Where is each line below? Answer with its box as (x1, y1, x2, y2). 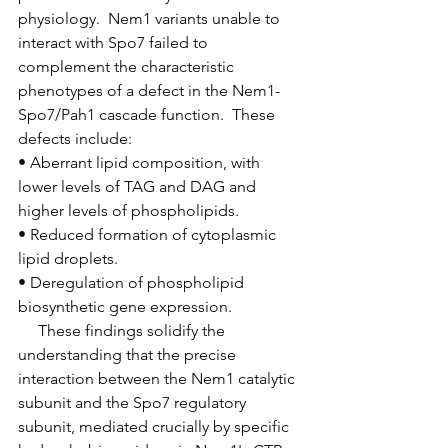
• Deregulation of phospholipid (18, 272, 248, 292)
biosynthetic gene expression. (18, 296, 232, 316)
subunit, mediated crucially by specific (18, 416, 293, 436)
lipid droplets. (18, 248, 118, 268)
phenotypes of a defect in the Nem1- (18, 80, 280, 100)
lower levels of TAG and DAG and (18, 176, 260, 196)
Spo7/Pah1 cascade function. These (18, 104, 279, 124)
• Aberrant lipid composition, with (18, 152, 264, 172)
